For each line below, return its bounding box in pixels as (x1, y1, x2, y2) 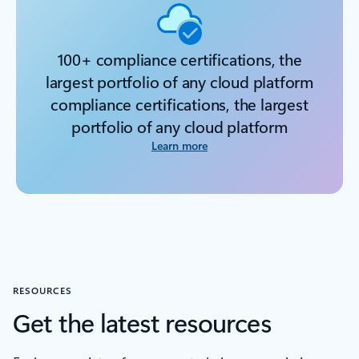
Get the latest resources (13, 305, 271, 340)
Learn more (151, 138, 208, 154)
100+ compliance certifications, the (57, 48, 302, 71)
